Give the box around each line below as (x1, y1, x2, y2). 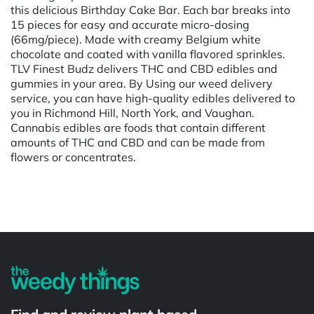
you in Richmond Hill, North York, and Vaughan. (11, 105, 254, 120)
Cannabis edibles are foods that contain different (11, 120, 266, 135)
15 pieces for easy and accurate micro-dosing (11, 17, 250, 32)
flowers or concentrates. (11, 149, 142, 164)
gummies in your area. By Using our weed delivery (11, 76, 273, 90)
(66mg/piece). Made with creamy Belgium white (11, 32, 261, 46)
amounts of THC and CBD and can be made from (11, 135, 265, 149)
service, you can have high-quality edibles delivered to (11, 90, 295, 105)
